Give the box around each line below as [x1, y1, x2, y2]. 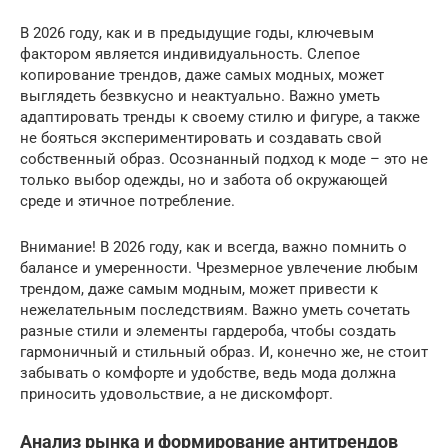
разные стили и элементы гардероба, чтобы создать [20, 322, 396, 340]
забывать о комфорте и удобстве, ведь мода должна [20, 364, 396, 382]
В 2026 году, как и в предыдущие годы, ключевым [20, 24, 374, 42]
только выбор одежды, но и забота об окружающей [20, 171, 388, 189]
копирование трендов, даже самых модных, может [20, 66, 384, 84]
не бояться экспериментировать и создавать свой [20, 129, 382, 147]
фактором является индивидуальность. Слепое [20, 45, 360, 63]
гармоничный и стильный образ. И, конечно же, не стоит [20, 343, 428, 361]
